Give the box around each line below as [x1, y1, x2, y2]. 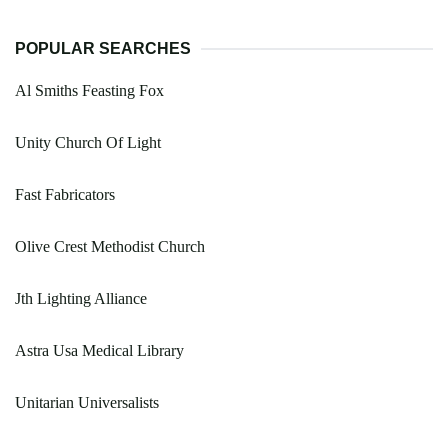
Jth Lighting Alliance [15, 289, 147, 307]
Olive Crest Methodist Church [15, 237, 205, 255]
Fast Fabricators [15, 185, 115, 203]
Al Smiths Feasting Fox [15, 81, 164, 99]
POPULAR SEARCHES [15, 39, 191, 57]
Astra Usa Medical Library [15, 341, 184, 359]
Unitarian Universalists [15, 393, 159, 411]
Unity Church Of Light [15, 133, 161, 151]
